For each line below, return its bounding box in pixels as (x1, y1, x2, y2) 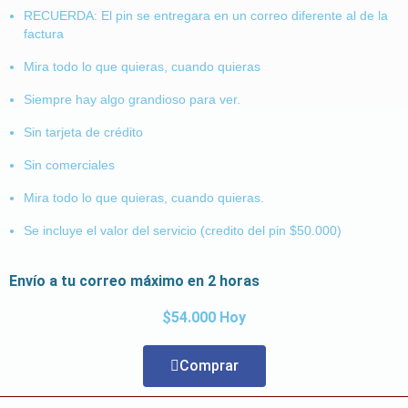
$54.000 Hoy (162, 308, 246, 326)
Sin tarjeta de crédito (24, 124, 143, 139)
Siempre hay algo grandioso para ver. (24, 91, 240, 107)
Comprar (178, 356, 239, 374)
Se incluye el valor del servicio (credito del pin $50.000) (24, 222, 342, 238)
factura (24, 25, 64, 41)
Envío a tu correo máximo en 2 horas (9, 271, 260, 290)
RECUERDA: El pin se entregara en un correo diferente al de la (24, 7, 388, 23)
